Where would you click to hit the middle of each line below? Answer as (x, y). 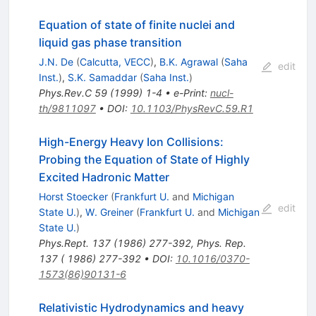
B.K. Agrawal (188, 62)
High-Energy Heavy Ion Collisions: (131, 142)
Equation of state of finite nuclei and (136, 25)
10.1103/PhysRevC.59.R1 (192, 109)
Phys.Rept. (63, 243)
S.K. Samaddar (102, 78)
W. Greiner (109, 212)
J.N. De (56, 62)
